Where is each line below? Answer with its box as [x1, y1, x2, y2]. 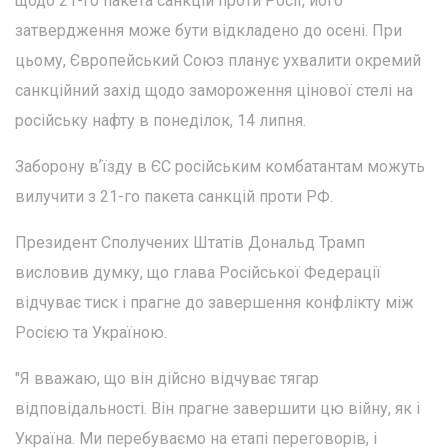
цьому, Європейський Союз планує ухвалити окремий [15, 51, 421, 71]
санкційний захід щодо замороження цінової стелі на [15, 81, 413, 101]
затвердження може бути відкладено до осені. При [15, 21, 402, 41]
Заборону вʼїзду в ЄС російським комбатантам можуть [15, 157, 425, 177]
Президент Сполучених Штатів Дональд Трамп [15, 233, 365, 253]
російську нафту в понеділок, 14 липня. [15, 111, 306, 131]
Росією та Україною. [15, 323, 167, 343]
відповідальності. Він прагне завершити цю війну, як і [15, 399, 420, 419]
